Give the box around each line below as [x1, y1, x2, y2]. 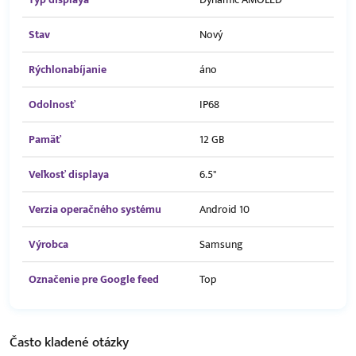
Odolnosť [29, 95, 75, 114]
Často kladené [10, 331, 92, 354]
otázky [92, 331, 129, 354]
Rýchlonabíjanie [29, 60, 106, 79]
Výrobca [29, 235, 68, 254]
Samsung [199, 235, 243, 254]
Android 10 [199, 200, 250, 219]
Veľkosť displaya [29, 165, 109, 184]
